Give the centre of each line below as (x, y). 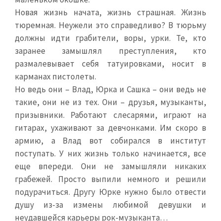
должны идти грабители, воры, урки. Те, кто (110, 38)
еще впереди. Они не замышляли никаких (110, 166)
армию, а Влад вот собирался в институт (110, 141)
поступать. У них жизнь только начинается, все (110, 153)
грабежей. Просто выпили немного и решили (110, 179)
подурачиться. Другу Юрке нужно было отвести (110, 192)
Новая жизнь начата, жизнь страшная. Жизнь (110, 12)
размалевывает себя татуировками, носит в (110, 64)
